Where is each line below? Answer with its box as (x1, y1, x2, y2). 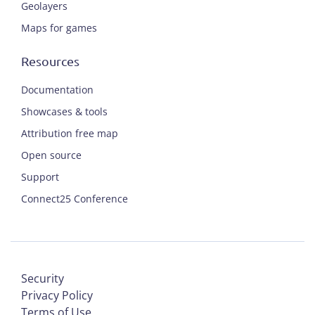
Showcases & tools (21, 104, 108, 118)
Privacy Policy (21, 287, 93, 303)
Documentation (21, 82, 94, 96)
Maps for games (21, 20, 97, 34)
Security (21, 270, 64, 286)
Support (21, 169, 59, 184)
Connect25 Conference (21, 191, 128, 205)
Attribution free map (21, 126, 118, 140)
